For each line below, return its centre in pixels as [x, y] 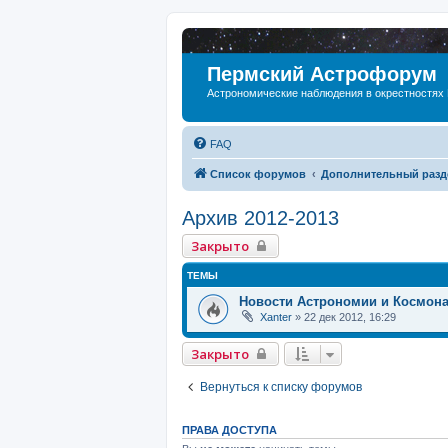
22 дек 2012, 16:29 [350, 316]
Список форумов [258, 173]
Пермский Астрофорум [322, 74]
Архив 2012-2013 [260, 217]
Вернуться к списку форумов [281, 387]
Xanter [276, 316]
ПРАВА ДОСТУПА [229, 430]
